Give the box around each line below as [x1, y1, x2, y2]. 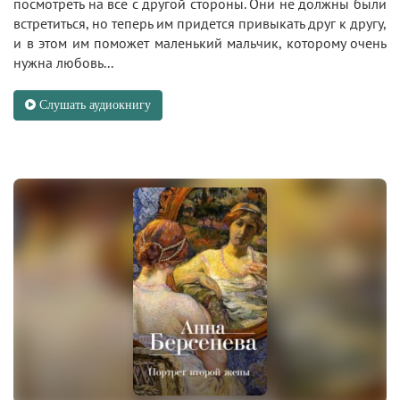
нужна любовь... [13, 53, 113, 71]
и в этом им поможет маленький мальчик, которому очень [13, 33, 387, 52]
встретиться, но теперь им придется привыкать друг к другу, [13, 13, 387, 32]
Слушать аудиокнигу [36, 97, 151, 112]
